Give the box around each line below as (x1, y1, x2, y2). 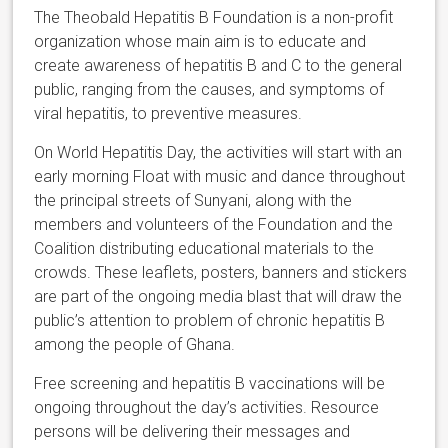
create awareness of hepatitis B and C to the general (34, 56, 403, 76)
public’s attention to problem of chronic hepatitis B (34, 311, 386, 331)
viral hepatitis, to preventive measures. (34, 104, 303, 124)
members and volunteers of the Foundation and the (34, 215, 394, 235)
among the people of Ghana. (34, 335, 236, 355)
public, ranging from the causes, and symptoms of (34, 80, 385, 100)
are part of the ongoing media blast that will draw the (34, 287, 403, 307)
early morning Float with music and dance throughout (34, 167, 406, 187)
